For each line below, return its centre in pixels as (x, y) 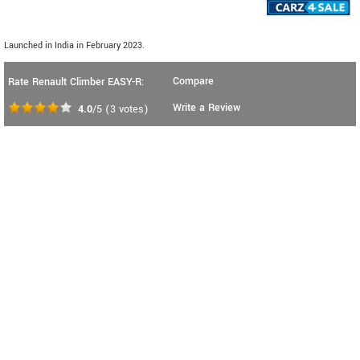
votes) (132, 109)
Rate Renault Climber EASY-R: (76, 82)
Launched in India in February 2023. (74, 45)
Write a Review (207, 107)
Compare (193, 81)
